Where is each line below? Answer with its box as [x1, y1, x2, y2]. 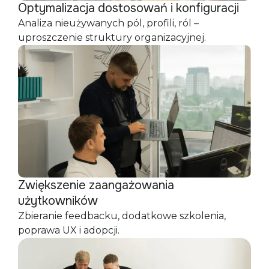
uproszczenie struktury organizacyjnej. [18, 31, 206, 43]
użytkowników [18, 193, 98, 208]
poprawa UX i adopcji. [18, 224, 119, 236]
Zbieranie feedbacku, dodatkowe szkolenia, [18, 210, 226, 222]
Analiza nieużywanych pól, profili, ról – [18, 17, 199, 29]
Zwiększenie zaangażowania [18, 177, 174, 193]
